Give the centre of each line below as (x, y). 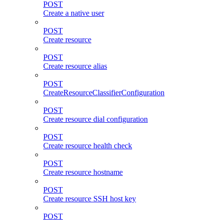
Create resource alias (75, 66)
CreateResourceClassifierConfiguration (104, 92)
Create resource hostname (83, 172)
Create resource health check (88, 145)
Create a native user (74, 13)
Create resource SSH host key (90, 198)
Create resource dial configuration (96, 119)
